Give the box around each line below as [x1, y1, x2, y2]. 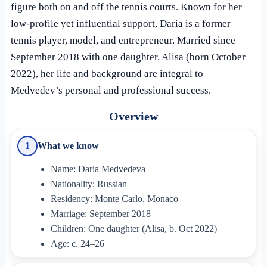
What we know [38, 139, 100, 151]
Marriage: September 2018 [50, 208, 151, 219]
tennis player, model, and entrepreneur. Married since [10, 35, 235, 46]
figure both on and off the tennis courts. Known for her [10, 1, 242, 13]
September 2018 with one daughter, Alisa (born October [10, 51, 246, 63]
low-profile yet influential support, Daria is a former [10, 18, 231, 30]
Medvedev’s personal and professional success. [10, 85, 211, 97]
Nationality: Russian [50, 178, 127, 189]
